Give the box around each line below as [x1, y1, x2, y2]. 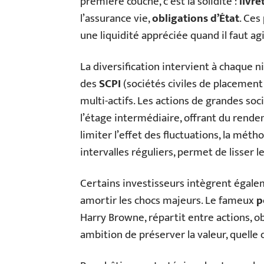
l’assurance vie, [80, 9, 152, 28]
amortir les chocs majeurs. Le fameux [80, 191, 256, 210]
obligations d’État [152, 9, 239, 28]
